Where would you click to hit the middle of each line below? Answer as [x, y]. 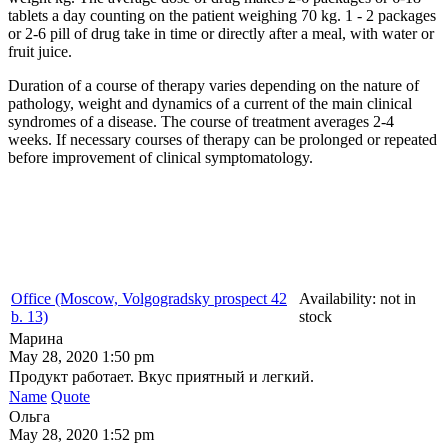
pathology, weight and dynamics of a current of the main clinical [210, 103]
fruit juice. [40, 51]
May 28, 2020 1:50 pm [81, 356]
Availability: [339, 298]
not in [398, 298]
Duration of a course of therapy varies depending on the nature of [213, 85]
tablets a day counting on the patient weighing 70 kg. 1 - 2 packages [222, 15]
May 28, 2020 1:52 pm [81, 434]
